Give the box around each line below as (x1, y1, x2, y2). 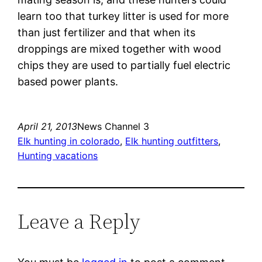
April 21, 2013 (18, 120, 78, 132)
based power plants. (18, 75, 119, 88)
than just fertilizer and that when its (18, 26, 196, 39)
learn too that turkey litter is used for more (18, 9, 229, 22)
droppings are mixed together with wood (18, 42, 222, 55)
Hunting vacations (18, 149, 98, 161)
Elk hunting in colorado (18, 135, 120, 147)
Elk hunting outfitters (125, 135, 219, 147)
